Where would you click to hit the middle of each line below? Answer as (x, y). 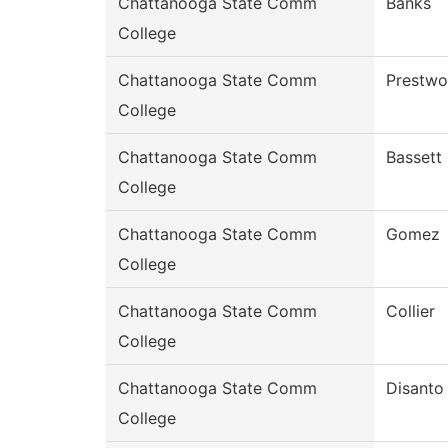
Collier (410, 311)
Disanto (415, 388)
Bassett (414, 157)
